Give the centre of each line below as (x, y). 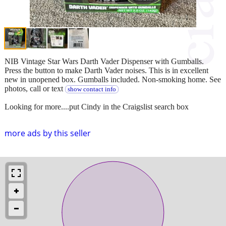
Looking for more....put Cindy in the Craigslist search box (97, 106)
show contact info (92, 89)
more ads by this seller (48, 133)
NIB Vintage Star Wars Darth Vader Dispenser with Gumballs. (104, 61)
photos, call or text (35, 88)
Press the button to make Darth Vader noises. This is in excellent (106, 70)
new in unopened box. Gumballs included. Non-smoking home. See (113, 79)
